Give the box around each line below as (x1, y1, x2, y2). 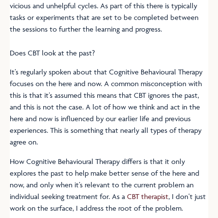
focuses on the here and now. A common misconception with (10, 78, 202, 88)
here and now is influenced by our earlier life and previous (10, 113, 191, 123)
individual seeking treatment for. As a (10, 192, 127, 201)
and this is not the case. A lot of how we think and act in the (10, 102, 200, 111)
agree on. (10, 137, 38, 146)
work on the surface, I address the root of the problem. (10, 203, 183, 213)
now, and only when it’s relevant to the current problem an (10, 180, 194, 190)
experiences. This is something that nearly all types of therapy (10, 125, 201, 135)
